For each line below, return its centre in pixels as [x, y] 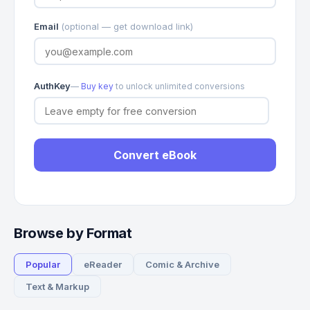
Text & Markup [57, 286]
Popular [43, 264]
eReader [103, 264]
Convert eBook [155, 155]
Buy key [97, 86]
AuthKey [52, 86]
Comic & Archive [182, 264]
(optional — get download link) [127, 26]
